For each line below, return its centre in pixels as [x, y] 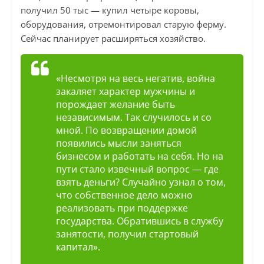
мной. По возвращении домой [126, 131]
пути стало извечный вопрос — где [137, 169]
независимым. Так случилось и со [133, 118]
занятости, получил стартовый [127, 234]
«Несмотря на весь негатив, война [135, 79]
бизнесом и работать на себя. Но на [139, 156]
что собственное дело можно [124, 195]
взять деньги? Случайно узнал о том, [141, 182]
